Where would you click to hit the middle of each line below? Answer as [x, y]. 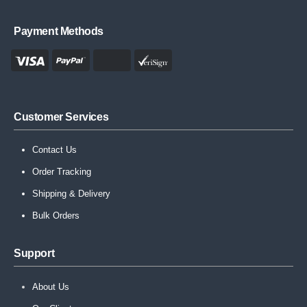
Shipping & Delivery [72, 194]
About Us [51, 286]
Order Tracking [62, 172]
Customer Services [61, 117]
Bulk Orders [56, 216]
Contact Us [55, 150]
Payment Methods [59, 32]
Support [34, 254]
